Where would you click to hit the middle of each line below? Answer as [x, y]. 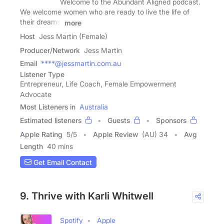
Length [31, 146]
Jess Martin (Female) [73, 36]
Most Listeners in [48, 107]
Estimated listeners [51, 120]
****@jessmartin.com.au [81, 63]
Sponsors [171, 120]
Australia [94, 107]
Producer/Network [50, 50]
